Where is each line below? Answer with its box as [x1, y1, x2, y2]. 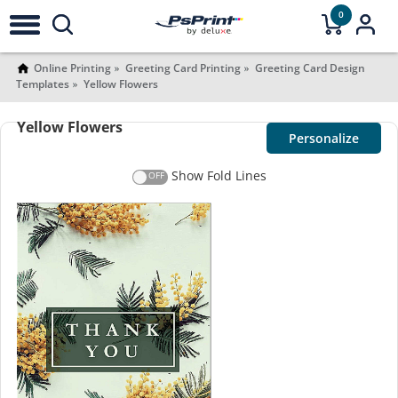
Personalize [289, 130, 360, 147]
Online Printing [33, 60, 111, 76]
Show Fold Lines [171, 167, 267, 184]
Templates [15, 76, 69, 92]
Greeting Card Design [254, 60, 365, 76]
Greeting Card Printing [124, 60, 241, 76]
